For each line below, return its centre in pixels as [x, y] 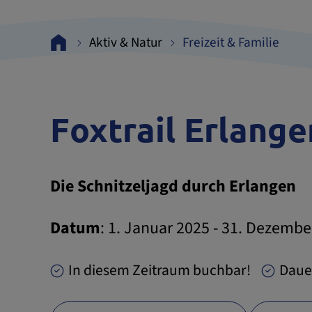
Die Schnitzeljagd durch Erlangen [173, 187]
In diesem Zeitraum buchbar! [159, 271]
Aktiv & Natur [126, 43]
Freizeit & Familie [231, 43]
